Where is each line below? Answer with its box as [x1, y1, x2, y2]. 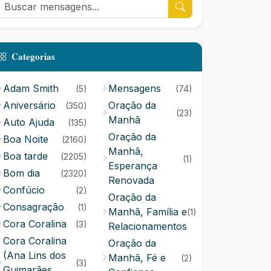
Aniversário [3, 99, 56, 111]
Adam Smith [3, 82, 59, 94]
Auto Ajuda [3, 116, 54, 128]
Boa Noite [3, 133, 48, 145]
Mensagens [108, 82, 161, 94]
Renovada [108, 174, 154, 186]
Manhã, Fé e [108, 252, 166, 264]
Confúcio [3, 184, 45, 196]
